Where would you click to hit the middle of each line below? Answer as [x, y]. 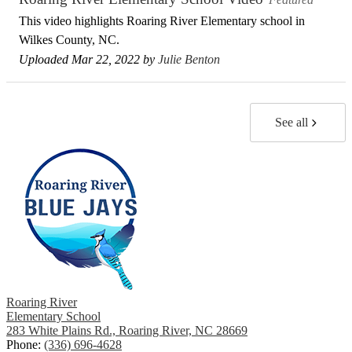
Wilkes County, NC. [69, 39]
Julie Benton [189, 59]
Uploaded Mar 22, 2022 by [88, 59]
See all [291, 123]
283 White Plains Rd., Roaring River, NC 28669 [127, 331]
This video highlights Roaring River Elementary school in [162, 20]
